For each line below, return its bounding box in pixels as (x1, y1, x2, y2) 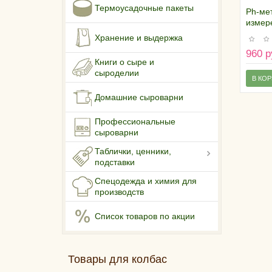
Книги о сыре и (95, 57, 154, 67)
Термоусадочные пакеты (95, 3, 194, 13)
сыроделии (95, 68, 139, 78)
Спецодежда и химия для (95, 176, 197, 186)
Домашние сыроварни (95, 92, 183, 103)
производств (95, 187, 144, 197)
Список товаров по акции (95, 211, 195, 222)
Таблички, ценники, (95, 146, 171, 157)
